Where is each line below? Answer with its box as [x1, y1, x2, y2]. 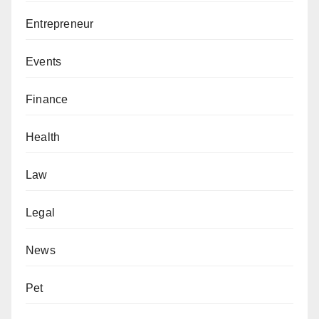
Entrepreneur [26, 18, 94, 30]
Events [26, 56, 62, 68]
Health [26, 131, 61, 143]
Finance [26, 93, 68, 105]
